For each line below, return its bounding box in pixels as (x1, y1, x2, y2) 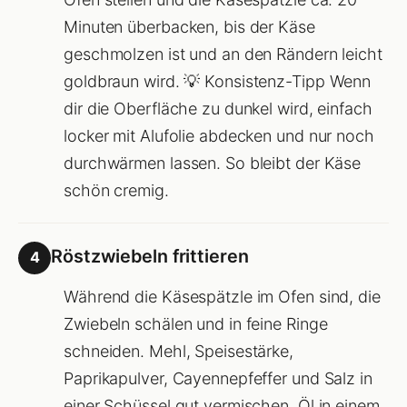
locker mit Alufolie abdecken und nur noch (64, 125, 374, 145)
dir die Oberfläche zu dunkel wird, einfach (64, 98, 372, 118)
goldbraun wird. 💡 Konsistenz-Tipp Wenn (64, 71, 372, 91)
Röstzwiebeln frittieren (51, 244, 249, 267)
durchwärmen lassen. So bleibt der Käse (64, 153, 362, 173)
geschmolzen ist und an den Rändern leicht (64, 44, 382, 64)
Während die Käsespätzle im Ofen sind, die (64, 286, 381, 306)
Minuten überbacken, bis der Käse (64, 16, 315, 36)
